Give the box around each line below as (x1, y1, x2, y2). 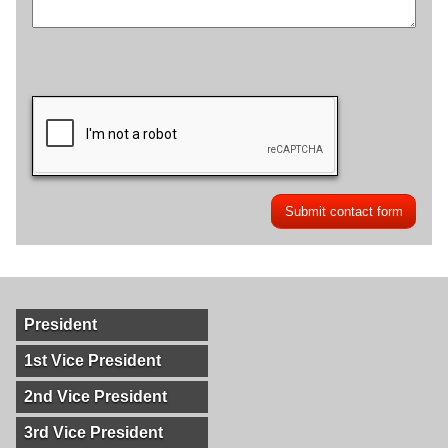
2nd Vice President (24, 388, 167, 405)
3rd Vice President (24, 424, 163, 441)
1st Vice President (24, 352, 161, 369)
